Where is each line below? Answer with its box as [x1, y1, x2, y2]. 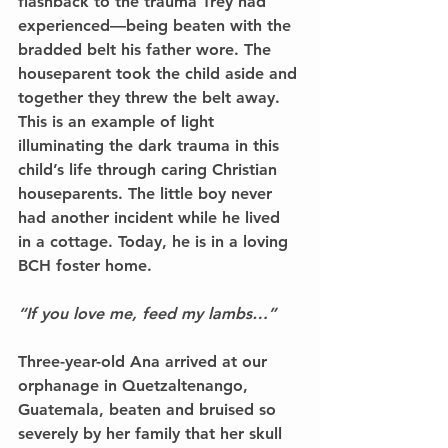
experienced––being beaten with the [18, 15, 296, 35]
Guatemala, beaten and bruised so [18, 399, 281, 419]
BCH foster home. [18, 255, 157, 275]
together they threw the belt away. [18, 87, 285, 107]
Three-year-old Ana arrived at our [18, 351, 272, 371]
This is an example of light [18, 111, 219, 131]
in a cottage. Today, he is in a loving [18, 231, 293, 251]
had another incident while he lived [18, 207, 285, 227]
